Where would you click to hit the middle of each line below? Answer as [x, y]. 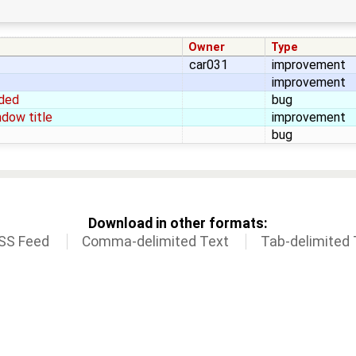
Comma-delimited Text [155, 242]
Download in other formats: [178, 224]
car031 [209, 64]
